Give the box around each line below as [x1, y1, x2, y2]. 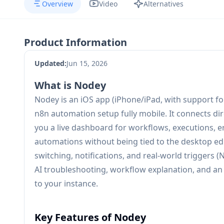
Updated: [34, 58, 66, 68]
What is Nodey [34, 78, 106, 92]
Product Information [24, 35, 127, 49]
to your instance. [34, 178, 98, 189]
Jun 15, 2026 [66, 58, 107, 68]
